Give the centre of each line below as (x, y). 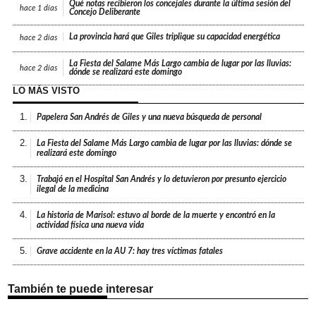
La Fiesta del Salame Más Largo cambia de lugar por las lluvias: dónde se (165, 144)
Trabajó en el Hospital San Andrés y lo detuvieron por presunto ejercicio (162, 180)
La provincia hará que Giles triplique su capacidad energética (175, 37)
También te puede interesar (81, 289)
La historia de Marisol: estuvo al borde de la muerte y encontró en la (156, 215)
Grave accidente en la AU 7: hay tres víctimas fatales (130, 251)
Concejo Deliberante (105, 12)
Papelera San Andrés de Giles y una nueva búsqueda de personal (150, 117)
